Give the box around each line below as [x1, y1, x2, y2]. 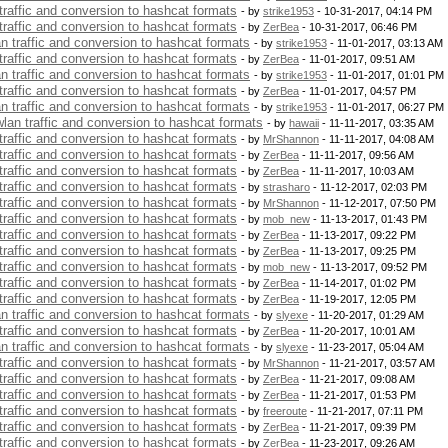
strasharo [263, 181, 310, 193]
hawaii [289, 117, 319, 129]
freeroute [263, 405, 307, 417]
